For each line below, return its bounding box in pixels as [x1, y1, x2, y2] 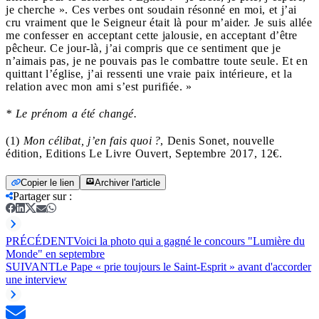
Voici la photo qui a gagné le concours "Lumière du [73, 235, 305, 248]
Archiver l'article [95, 177, 160, 189]
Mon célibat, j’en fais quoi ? [23, 135, 160, 147]
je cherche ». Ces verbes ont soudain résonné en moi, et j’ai [6, 4, 297, 16]
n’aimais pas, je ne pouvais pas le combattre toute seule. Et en [6, 55, 308, 68]
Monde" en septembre [6, 248, 105, 261]
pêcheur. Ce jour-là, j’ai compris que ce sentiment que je [6, 42, 281, 55]
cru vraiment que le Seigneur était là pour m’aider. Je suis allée [6, 16, 312, 29]
